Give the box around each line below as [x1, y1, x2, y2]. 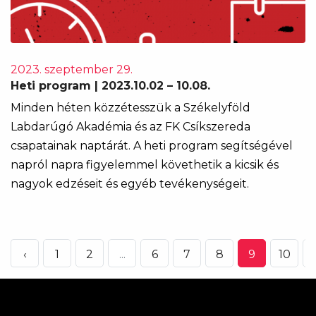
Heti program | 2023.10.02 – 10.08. [11, 79, 210, 92]
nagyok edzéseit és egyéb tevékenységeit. [11, 177, 249, 190]
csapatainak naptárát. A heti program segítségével [11, 139, 293, 152]
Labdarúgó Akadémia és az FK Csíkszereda [11, 120, 250, 133]
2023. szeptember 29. [11, 63, 133, 76]
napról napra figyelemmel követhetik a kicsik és [11, 158, 279, 171]
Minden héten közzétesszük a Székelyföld [11, 101, 250, 114]
